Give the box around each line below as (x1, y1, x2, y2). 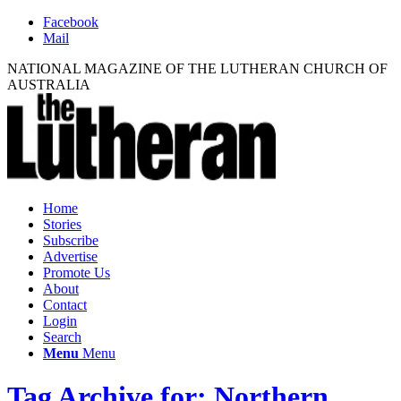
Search (43, 329, 81, 345)
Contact (43, 297, 87, 312)
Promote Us (43, 265, 110, 280)
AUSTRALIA (7, 77, 90, 92)
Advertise (43, 249, 98, 264)
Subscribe (43, 233, 98, 248)
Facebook (43, 14, 98, 30)
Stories (43, 217, 81, 232)
